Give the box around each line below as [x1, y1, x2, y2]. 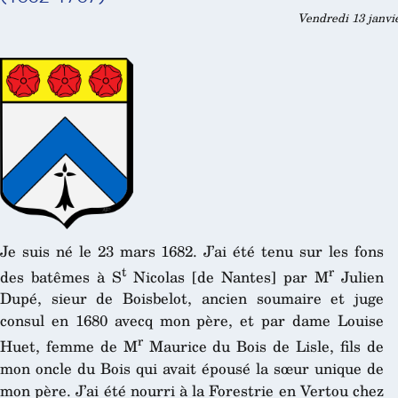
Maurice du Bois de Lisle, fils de [142, 335, 384, 358]
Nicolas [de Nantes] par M [125, 265, 329, 288]
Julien [333, 265, 384, 288]
